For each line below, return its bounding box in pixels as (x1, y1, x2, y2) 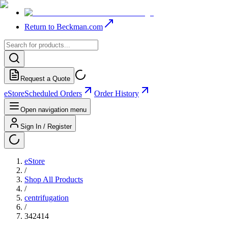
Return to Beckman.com (24, 22, 103, 31)
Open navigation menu (20, 106, 87, 113)
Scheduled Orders (24, 89, 82, 98)
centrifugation (24, 193, 69, 202)
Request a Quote (20, 75, 70, 82)
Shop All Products (24, 175, 83, 184)
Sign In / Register (20, 123, 72, 130)
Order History (94, 89, 139, 98)
